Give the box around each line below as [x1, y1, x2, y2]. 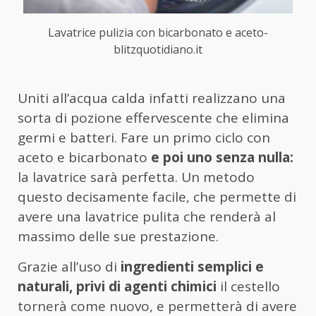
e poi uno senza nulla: [147, 147, 293, 166]
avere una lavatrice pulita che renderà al [18, 207, 276, 226]
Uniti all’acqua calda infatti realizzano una [18, 88, 286, 107]
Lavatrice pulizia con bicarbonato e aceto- [48, 24, 268, 40]
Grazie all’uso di [18, 257, 121, 276]
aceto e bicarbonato [18, 147, 147, 166]
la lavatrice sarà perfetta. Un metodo [18, 167, 255, 186]
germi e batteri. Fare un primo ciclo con [18, 128, 270, 147]
